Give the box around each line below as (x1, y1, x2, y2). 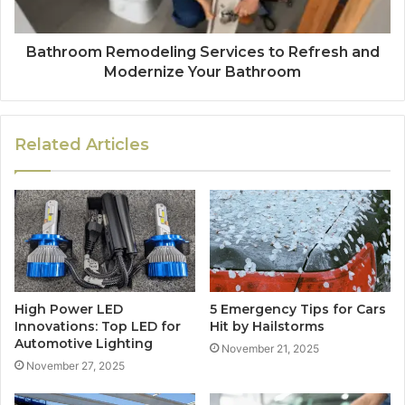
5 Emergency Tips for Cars (210, 301, 386, 318)
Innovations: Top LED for (14, 318, 181, 335)
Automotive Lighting (14, 335, 153, 353)
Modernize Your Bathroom (104, 63, 301, 81)
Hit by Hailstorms (210, 318, 325, 335)
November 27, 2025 (26, 359, 125, 373)
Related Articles (14, 135, 149, 155)
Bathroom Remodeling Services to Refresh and (25, 43, 380, 61)
